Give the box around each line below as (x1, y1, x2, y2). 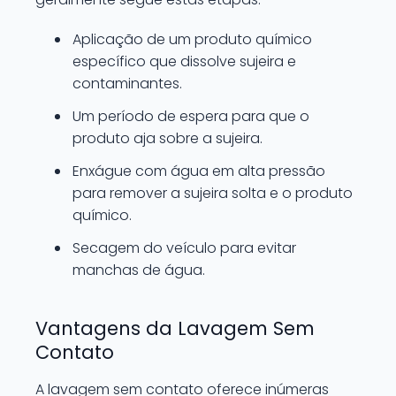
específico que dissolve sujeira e (72, 51, 296, 72)
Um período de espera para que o (72, 106, 309, 126)
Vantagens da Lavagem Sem (35, 316, 315, 341)
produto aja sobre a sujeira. (72, 128, 263, 148)
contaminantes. (72, 73, 182, 94)
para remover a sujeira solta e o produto (72, 183, 353, 203)
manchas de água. (72, 260, 205, 280)
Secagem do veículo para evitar (72, 238, 296, 258)
